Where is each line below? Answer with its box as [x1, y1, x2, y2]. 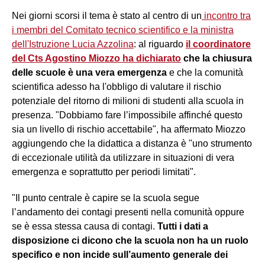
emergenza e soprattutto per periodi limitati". [12, 167, 198, 177]
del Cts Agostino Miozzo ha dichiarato [12, 53, 181, 64]
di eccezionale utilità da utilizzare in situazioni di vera [12, 153, 234, 163]
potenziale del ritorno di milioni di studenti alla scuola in [12, 96, 244, 106]
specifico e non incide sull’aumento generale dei [12, 250, 228, 260]
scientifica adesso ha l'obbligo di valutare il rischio [12, 82, 221, 92]
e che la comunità [169, 67, 243, 78]
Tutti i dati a [157, 221, 208, 232]
